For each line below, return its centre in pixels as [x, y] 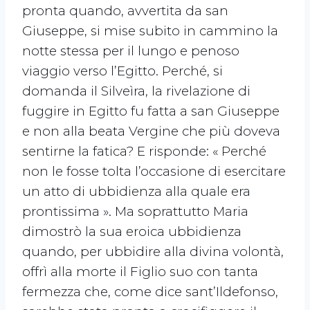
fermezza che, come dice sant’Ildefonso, [150, 292]
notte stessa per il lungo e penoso [131, 51]
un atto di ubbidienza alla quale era [136, 192]
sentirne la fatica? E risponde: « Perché [144, 152]
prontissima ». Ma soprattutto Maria [135, 212]
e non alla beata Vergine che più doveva [151, 131]
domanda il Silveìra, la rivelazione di [136, 91]
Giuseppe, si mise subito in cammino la [150, 31]
